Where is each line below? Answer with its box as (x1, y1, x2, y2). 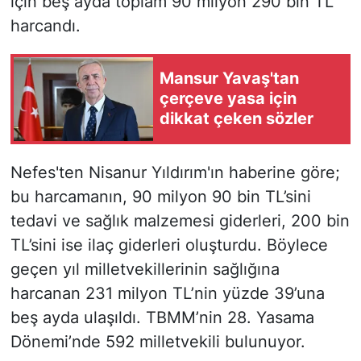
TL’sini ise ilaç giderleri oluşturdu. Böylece (10, 234, 328, 255)
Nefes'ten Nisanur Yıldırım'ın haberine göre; (10, 162, 340, 182)
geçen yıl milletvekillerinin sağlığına (10, 259, 280, 279)
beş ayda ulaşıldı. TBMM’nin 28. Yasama (10, 307, 314, 327)
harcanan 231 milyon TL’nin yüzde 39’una (10, 283, 325, 303)
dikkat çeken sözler (160, 109, 313, 129)
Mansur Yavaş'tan (160, 68, 299, 89)
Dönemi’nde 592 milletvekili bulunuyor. (10, 331, 305, 351)
